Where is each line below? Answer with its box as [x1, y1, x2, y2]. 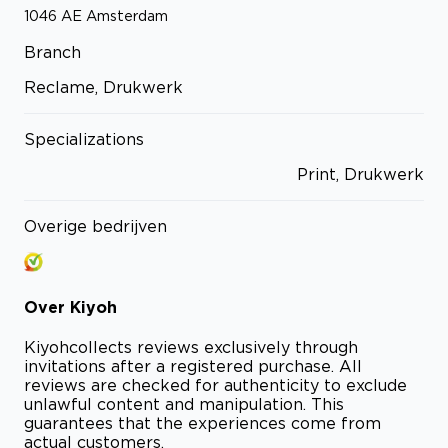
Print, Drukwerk [297, 165, 424, 184]
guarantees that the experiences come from [24, 413, 381, 432]
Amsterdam [86, 8, 168, 24]
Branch [24, 43, 81, 62]
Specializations [24, 130, 144, 149]
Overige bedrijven [24, 217, 167, 236]
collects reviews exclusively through [69, 337, 358, 356]
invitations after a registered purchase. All [24, 356, 362, 375]
